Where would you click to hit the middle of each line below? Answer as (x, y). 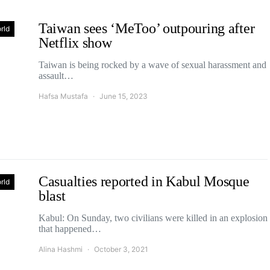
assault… (56, 76)
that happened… (70, 229)
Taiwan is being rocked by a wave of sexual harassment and (152, 65)
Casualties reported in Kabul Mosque (144, 181)
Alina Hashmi (61, 249)
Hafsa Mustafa (63, 96)
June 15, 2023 (124, 96)
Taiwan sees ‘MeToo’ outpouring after (147, 28)
